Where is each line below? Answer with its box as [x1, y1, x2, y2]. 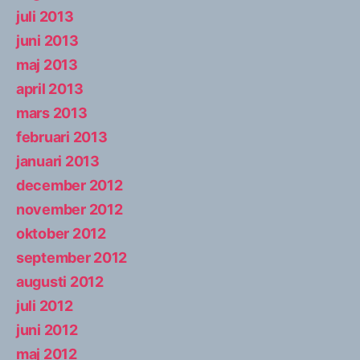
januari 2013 [16, 152, 100, 170]
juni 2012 [16, 321, 78, 338]
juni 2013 [16, 31, 79, 49]
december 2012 [16, 176, 123, 194]
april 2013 [16, 80, 84, 97]
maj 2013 [16, 55, 78, 73]
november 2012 [16, 200, 123, 218]
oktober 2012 [16, 224, 106, 242]
